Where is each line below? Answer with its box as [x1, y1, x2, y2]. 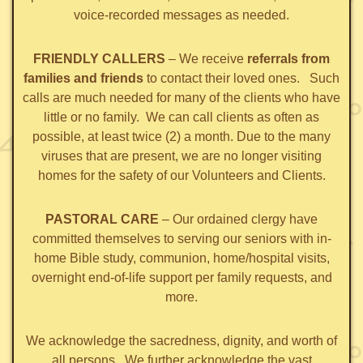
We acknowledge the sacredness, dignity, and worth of [26, 334, 337, 348]
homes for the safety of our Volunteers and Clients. [37, 169, 326, 183]
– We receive [165, 52, 247, 66]
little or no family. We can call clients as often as [44, 110, 319, 125]
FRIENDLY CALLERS [33, 52, 165, 66]
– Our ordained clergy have [159, 212, 318, 227]
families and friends [23, 71, 147, 86]
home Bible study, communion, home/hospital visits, [33, 251, 330, 266]
